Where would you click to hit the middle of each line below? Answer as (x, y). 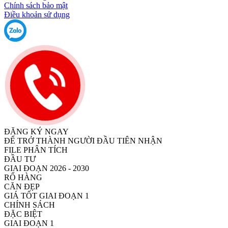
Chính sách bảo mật (36, 6)
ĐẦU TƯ (20, 159)
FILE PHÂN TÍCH (36, 150)
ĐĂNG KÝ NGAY (36, 132)
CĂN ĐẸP (22, 187)
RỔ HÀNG (23, 178)
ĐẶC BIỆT (23, 214)
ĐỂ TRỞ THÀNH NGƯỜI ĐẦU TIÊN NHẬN (83, 141)
